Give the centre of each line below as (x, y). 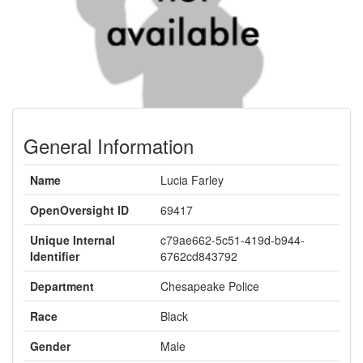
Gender (50, 346)
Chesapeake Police (210, 286)
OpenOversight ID (79, 210)
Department (62, 286)
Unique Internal (73, 240)
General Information (109, 145)
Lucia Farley (192, 180)
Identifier (55, 256)
